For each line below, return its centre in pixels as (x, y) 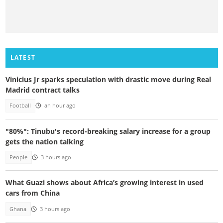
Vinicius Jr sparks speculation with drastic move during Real (108, 80)
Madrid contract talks (42, 90)
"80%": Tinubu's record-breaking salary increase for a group (108, 131)
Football (20, 106)
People (19, 157)
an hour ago (60, 106)
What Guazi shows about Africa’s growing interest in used (104, 183)
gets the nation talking (44, 141)
